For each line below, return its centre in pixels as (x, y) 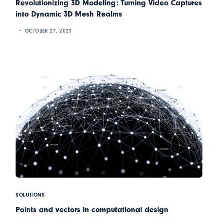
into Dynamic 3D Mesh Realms (69, 14)
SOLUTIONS (30, 195)
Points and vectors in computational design (92, 210)
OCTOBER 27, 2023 (48, 31)
